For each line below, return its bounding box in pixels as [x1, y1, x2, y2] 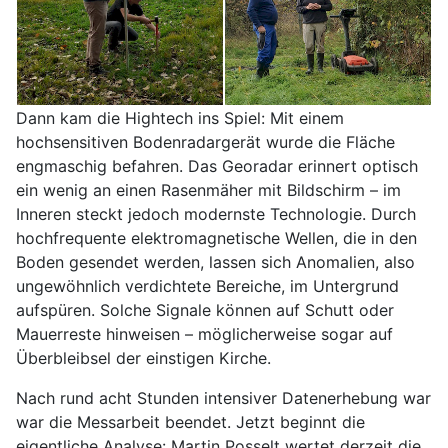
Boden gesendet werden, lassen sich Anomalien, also [16, 252, 415, 273]
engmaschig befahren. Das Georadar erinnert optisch [16, 156, 418, 177]
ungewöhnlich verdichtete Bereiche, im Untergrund [16, 276, 399, 297]
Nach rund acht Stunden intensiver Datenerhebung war [16, 388, 431, 409]
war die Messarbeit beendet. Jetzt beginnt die [16, 412, 365, 433]
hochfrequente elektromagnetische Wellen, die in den [16, 228, 417, 249]
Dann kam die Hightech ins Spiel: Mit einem [16, 108, 344, 129]
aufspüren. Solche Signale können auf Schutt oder [16, 300, 394, 321]
